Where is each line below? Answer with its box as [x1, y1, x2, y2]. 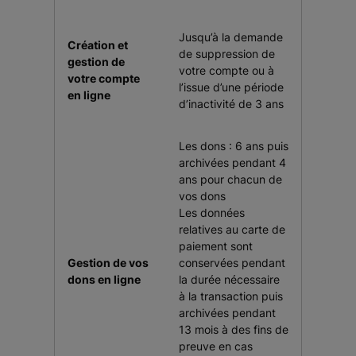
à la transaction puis [179, 289, 283, 303]
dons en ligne [68, 273, 141, 286]
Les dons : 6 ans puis [179, 139, 288, 153]
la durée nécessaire [179, 273, 280, 286]
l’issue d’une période [179, 80, 284, 94]
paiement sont [179, 239, 253, 253]
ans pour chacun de [179, 172, 282, 186]
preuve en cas [179, 339, 253, 353]
